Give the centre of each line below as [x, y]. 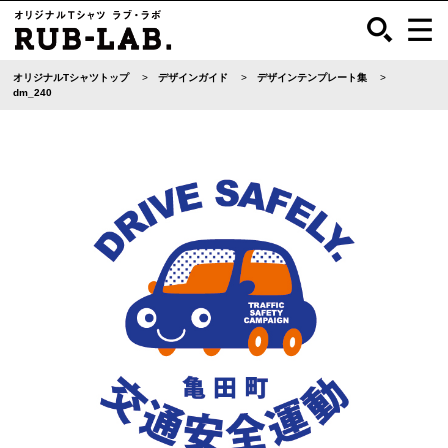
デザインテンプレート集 [312, 77]
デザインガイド [193, 77]
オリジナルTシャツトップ [71, 77]
